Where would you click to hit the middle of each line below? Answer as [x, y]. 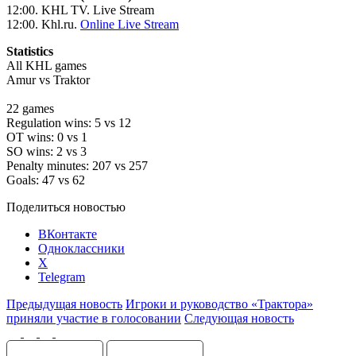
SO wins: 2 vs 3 [46, 151]
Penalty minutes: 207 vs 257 [77, 165]
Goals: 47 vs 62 [46, 180]
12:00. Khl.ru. [43, 24]
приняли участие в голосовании [94, 318]
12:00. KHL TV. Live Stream [80, 10]
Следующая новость [239, 318]
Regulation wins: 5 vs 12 [69, 122]
